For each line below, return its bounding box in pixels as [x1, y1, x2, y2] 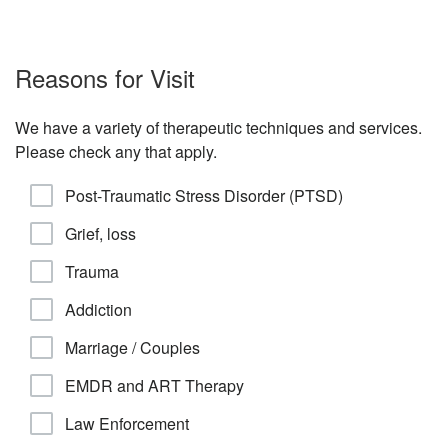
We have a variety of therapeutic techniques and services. [15, 116, 422, 139]
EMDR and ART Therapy [65, 374, 244, 397]
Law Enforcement [65, 412, 189, 435]
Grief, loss [65, 222, 136, 245]
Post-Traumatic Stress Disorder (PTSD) [65, 184, 343, 207]
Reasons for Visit [15, 60, 195, 95]
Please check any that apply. [15, 140, 217, 163]
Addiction [65, 298, 132, 321]
